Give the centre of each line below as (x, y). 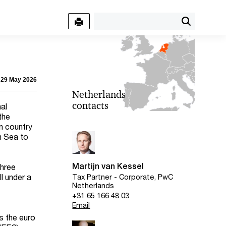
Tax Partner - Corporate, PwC (123, 177)
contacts (91, 105)
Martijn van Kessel (108, 166)
